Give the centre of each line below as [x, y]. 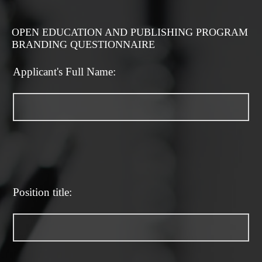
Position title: [42, 192]
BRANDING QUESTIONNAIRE [83, 44]
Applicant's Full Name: [64, 72]
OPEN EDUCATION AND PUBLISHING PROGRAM [130, 32]
